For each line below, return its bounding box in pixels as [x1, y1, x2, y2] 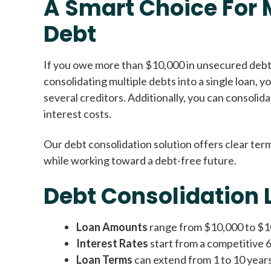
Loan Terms [76, 252, 132, 266]
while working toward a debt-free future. [44, 154, 237, 168]
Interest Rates [76, 236, 148, 250]
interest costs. [44, 107, 111, 120]
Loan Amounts [76, 220, 148, 233]
